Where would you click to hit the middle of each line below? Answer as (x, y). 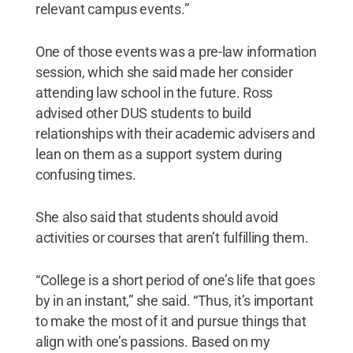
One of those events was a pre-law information (176, 51)
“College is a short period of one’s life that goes (175, 280)
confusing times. (85, 174)
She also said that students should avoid (156, 217)
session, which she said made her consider (164, 72)
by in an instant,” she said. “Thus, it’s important (174, 300)
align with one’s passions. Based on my (152, 341)
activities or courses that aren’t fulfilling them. (172, 237)
